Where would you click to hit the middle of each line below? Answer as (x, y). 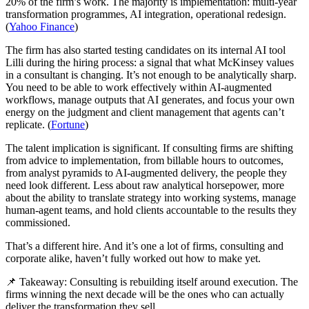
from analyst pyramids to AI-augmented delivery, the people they (146, 172)
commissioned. (38, 222)
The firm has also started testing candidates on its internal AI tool (146, 50)
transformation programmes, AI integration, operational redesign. (146, 14)
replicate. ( (28, 124)
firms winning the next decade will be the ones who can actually (145, 294)
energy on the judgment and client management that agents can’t (145, 112)
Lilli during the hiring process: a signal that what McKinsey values (150, 62)
